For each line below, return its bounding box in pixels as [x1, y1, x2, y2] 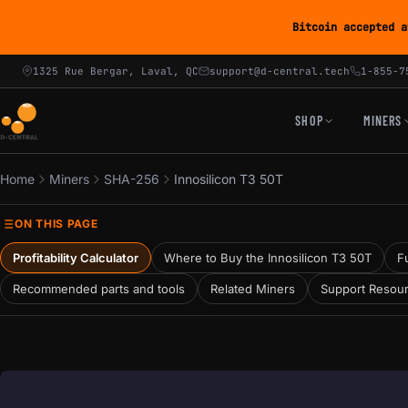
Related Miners [210, 280, 295, 296]
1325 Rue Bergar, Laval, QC [33, 65, 199, 77]
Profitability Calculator [13, 250, 138, 265]
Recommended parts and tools [13, 280, 185, 296]
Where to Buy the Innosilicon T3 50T [164, 250, 372, 265]
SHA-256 [104, 171, 159, 187]
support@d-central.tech [209, 65, 350, 77]
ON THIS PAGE [15, 217, 98, 230]
